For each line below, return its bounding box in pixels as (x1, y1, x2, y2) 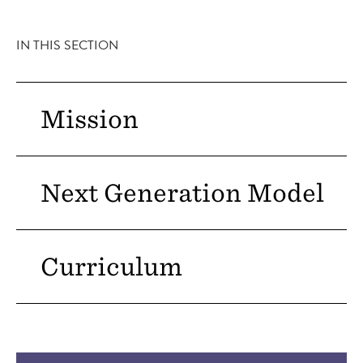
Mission (41, 105, 139, 134)
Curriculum (41, 252, 182, 281)
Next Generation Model (41, 178, 324, 207)
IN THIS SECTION (16, 36, 118, 55)
